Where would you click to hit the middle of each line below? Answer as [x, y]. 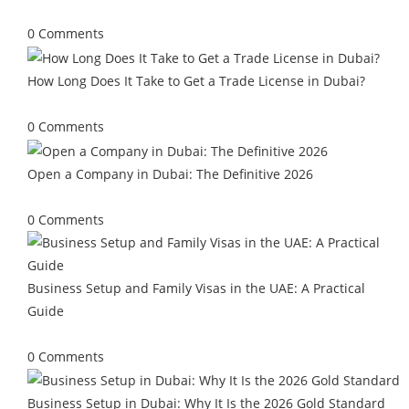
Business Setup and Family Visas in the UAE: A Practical [196, 288]
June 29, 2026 [68, 103]
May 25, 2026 [67, 196]
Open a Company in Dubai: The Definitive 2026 [170, 173]
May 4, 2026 [63, 333]
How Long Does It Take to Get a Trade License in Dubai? [196, 80]
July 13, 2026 [65, 10]
